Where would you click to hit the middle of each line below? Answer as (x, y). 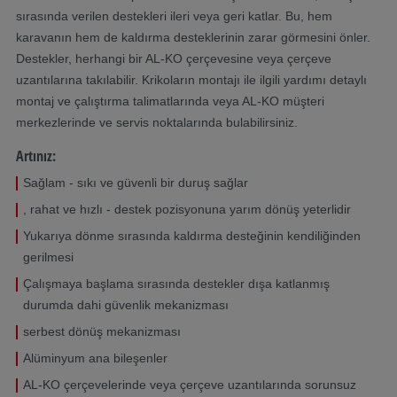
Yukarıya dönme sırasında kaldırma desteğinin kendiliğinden (192, 235)
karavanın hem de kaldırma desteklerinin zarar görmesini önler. (193, 37)
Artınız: (36, 156)
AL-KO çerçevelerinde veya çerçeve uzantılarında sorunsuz (190, 384)
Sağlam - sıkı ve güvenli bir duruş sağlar (136, 182)
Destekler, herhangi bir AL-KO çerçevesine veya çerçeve (174, 58)
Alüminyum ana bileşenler (95, 358)
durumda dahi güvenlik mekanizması (126, 304)
